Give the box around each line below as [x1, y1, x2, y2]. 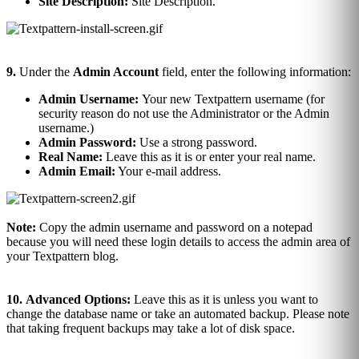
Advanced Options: [26, 292, 134, 307]
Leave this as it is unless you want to [134, 292, 318, 307]
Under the [16, 65, 73, 79]
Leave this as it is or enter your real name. [103, 150, 316, 164]
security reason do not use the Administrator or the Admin [38, 107, 329, 121]
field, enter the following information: [159, 65, 351, 79]
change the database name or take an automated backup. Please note [6, 307, 349, 321]
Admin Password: [38, 135, 136, 150]
